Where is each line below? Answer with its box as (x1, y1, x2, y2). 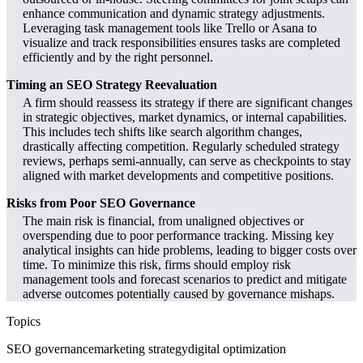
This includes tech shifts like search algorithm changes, (23, 124, 302, 139)
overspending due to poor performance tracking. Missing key (23, 228, 334, 242)
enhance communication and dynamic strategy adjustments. (23, 6, 325, 20)
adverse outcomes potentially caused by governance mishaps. (23, 286, 335, 301)
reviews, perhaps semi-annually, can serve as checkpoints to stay (23, 153, 351, 168)
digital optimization (188, 341, 286, 356)
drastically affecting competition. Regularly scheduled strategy (23, 139, 340, 153)
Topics (6, 314, 41, 328)
